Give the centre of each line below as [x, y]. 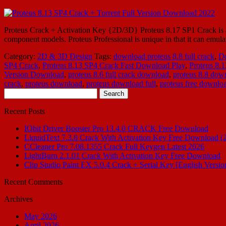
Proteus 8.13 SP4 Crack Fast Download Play [114, 65]
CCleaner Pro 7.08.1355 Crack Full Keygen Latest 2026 [114, 146]
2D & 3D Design [65, 56]
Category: [21, 56]
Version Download [34, 74]
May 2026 [41, 216]
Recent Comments [33, 182]
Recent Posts [24, 111]
